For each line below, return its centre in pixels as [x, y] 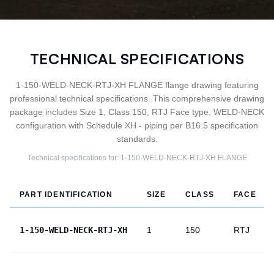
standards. [137, 139]
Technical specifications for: [74, 158]
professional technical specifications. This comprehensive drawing [137, 98]
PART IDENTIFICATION [66, 194]
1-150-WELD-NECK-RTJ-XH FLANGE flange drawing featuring [137, 85]
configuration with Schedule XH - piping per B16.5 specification [137, 125]
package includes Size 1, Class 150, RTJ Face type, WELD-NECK [137, 112]
